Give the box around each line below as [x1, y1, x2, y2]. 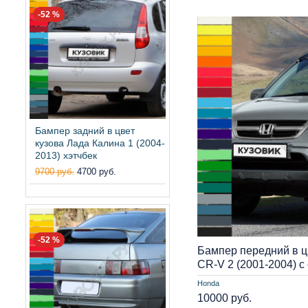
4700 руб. [77, 166, 116, 177]
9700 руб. [35, 166, 74, 177]
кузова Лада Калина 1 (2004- [35, 137, 165, 148]
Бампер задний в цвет [35, 124, 135, 136]
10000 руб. [197, 291, 252, 304]
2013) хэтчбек [35, 149, 97, 161]
